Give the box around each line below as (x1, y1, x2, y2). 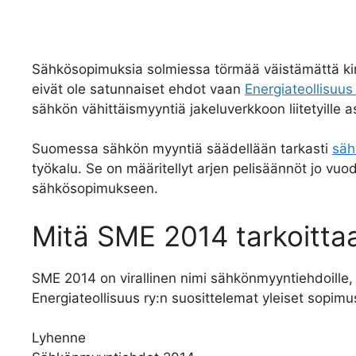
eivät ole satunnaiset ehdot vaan (32, 80, 245, 97)
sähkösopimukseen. (32, 180, 158, 197)
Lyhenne (32, 330, 86, 346)
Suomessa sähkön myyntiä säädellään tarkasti (32, 141, 332, 157)
